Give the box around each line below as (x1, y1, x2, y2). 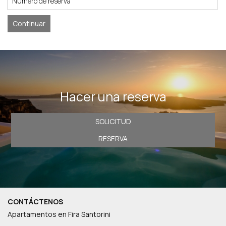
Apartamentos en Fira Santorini (8, 209, 110, 219)
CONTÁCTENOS (8, 197, 63, 206)
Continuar (13, 19, 45, 28)
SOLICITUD (95, 117, 131, 126)
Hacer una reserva (60, 88, 166, 105)
